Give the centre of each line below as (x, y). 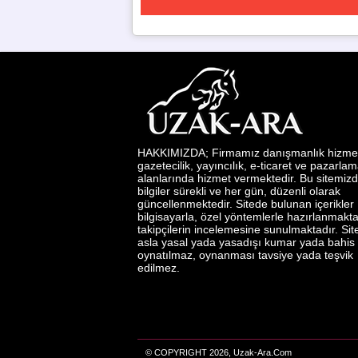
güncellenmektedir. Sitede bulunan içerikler (246, 204)
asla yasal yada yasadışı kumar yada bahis (246, 242)
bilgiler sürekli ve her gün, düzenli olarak (239, 191)
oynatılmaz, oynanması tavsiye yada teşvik (245, 255)
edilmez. (159, 268)
